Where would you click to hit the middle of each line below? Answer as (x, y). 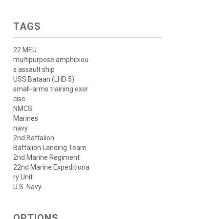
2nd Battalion (33, 138)
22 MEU (25, 50)
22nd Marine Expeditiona (51, 167)
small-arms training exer (51, 89)
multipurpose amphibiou (51, 60)
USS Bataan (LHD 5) (44, 79)
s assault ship (34, 69)
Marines (25, 118)
